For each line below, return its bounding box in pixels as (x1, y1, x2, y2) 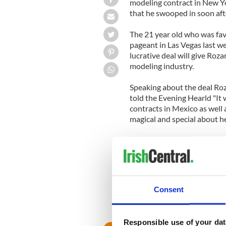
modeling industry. (129, 61, 194, 71)
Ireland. (129, 177, 156, 187)
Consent (153, 185, 184, 194)
